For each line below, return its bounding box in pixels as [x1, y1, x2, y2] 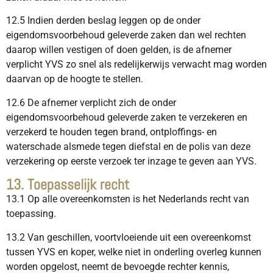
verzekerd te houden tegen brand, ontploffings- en [6, 126, 217, 138]
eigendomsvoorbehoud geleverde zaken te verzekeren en [6, 111, 247, 123]
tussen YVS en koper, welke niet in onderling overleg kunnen [6, 246, 261, 258]
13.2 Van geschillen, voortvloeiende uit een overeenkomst [6, 231, 251, 243]
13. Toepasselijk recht [6, 175, 129, 194]
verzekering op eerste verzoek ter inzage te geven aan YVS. [6, 155, 257, 167]
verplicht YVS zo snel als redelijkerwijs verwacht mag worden [6, 58, 267, 71]
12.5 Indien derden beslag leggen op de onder [6, 15, 200, 27]
